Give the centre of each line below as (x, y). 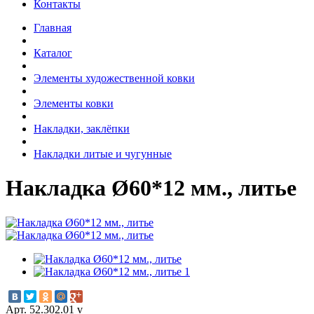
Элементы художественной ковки (114, 78)
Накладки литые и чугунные (103, 153)
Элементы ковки (74, 103)
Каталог (53, 53)
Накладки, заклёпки (82, 128)
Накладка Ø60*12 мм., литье (151, 188)
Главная (53, 27)
